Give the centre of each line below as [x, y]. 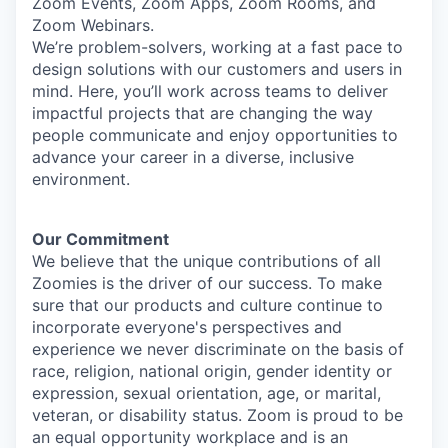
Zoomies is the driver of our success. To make [207, 283]
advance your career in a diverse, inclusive [193, 157]
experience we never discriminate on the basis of [218, 349]
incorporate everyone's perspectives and [187, 327]
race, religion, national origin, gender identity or [212, 371]
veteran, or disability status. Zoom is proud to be [217, 415]
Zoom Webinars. [93, 25]
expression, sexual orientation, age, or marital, [206, 393]
